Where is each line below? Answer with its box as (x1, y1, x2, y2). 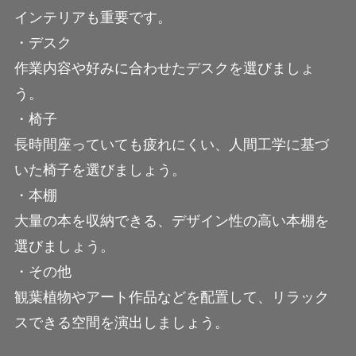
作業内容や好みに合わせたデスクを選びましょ (14, 60, 315, 77)
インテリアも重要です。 (14, 10, 172, 26)
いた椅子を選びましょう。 (14, 162, 186, 179)
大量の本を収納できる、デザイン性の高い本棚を (14, 213, 329, 230)
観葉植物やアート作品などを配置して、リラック (14, 289, 329, 306)
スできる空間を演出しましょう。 (14, 315, 229, 331)
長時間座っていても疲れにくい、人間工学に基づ (14, 137, 329, 153)
